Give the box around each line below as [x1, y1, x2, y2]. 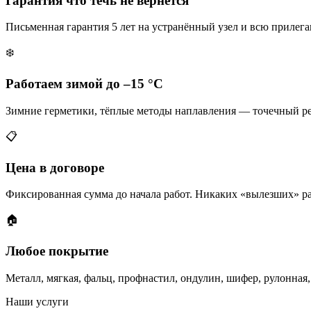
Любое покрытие [6, 243, 108, 258]
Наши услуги [6, 295, 69, 308]
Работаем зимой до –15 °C [6, 76, 163, 92]
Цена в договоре [6, 160, 104, 175]
